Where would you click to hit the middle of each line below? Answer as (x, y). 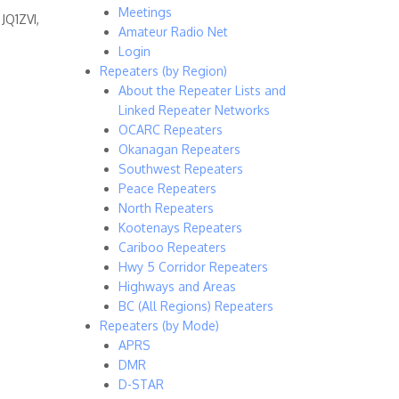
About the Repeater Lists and (202, 90)
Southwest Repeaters (181, 169)
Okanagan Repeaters (179, 149)
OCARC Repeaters (171, 130)
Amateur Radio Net (173, 32)
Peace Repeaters (167, 188)
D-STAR (141, 384)
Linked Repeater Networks (194, 110)
